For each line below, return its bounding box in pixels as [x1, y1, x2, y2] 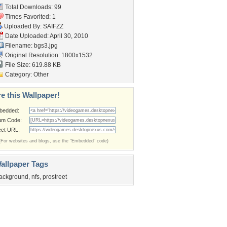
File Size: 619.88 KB [4, 61, 61, 68]
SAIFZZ [43, 23, 63, 30]
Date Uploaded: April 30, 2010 [4, 32, 88, 40]
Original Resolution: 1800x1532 [4, 52, 93, 59]
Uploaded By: [3, 23, 43, 30]
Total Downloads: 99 [4, 4, 61, 11]
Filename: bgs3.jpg [4, 42, 58, 49]
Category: [4, 71, 33, 78]
